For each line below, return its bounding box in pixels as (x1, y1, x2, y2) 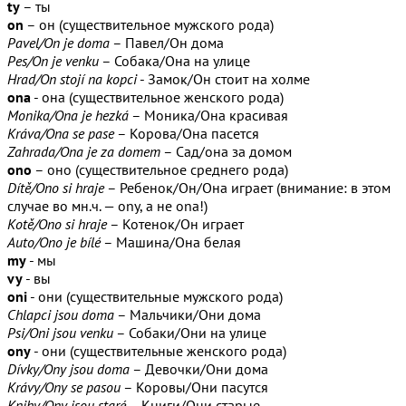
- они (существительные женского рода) (31, 341, 286, 360)
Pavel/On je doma (7, 33, 110, 52)
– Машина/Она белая (101, 232, 241, 251)
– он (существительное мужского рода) (24, 14, 274, 34)
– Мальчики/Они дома (114, 304, 261, 324)
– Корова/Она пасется (114, 123, 259, 142)
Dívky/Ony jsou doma (7, 359, 130, 378)
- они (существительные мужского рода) (27, 286, 283, 305)
